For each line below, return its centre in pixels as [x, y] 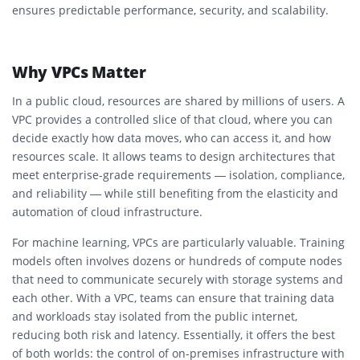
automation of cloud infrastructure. [107, 211]
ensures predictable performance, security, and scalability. [170, 10]
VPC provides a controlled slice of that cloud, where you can [172, 119]
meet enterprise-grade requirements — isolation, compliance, [178, 174]
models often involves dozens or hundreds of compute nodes [177, 260]
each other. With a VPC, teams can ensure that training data [173, 297]
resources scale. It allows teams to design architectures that [174, 156]
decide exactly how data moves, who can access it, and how [172, 137]
